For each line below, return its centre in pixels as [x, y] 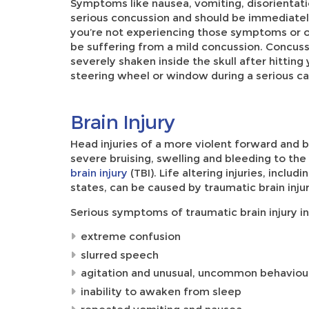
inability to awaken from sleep [161, 291]
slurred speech [120, 255]
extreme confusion [131, 236]
